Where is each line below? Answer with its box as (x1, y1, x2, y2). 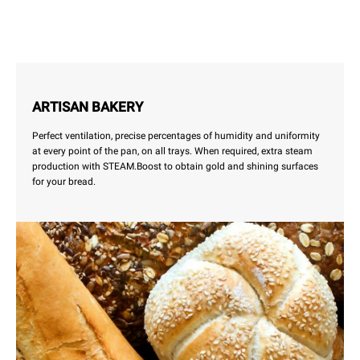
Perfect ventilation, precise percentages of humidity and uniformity (32, 130, 320, 142)
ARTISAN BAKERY (32, 99, 143, 116)
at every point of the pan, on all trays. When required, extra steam (32, 145, 313, 157)
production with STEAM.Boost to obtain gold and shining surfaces (32, 161, 318, 173)
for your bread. (32, 176, 96, 188)
